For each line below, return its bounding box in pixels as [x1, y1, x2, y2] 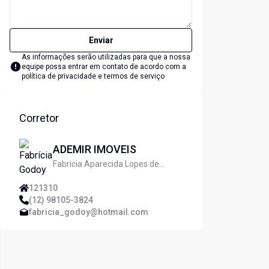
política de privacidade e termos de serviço [22, 72, 165, 81]
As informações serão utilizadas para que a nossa [22, 53, 190, 62]
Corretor [19, 112, 59, 125]
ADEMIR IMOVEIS [53, 143, 136, 156]
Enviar [88, 35, 113, 46]
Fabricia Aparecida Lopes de [53, 159, 159, 169]
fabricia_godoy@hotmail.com [29, 207, 148, 217]
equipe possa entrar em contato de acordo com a [22, 62, 186, 71]
